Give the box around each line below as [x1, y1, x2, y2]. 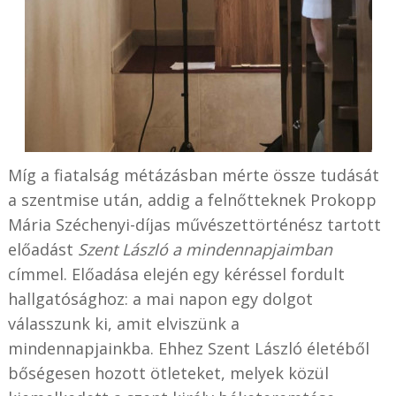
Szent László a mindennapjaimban [77, 238, 332, 260]
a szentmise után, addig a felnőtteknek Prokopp [7, 188, 377, 210]
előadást [7, 238, 78, 260]
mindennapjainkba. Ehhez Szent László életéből [7, 337, 369, 359]
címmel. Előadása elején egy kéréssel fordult [7, 263, 345, 285]
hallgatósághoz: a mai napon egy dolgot [7, 287, 313, 309]
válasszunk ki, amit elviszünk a [7, 312, 240, 334]
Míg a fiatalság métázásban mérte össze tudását [7, 164, 379, 186]
